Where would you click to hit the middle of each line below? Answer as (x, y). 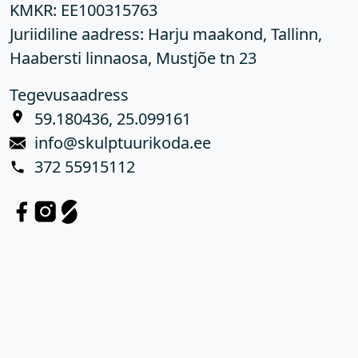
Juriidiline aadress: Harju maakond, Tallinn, (166, 34)
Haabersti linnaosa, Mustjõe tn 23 (133, 58)
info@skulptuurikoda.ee (123, 143)
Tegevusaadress (69, 95)
